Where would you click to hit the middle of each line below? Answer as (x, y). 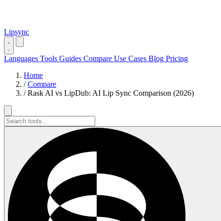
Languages (22, 58)
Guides (71, 58)
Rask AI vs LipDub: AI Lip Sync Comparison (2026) (111, 93)
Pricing (177, 58)
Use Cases (131, 58)
